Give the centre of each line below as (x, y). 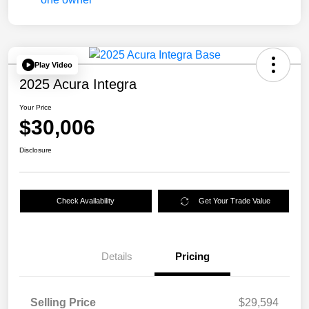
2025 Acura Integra (78, 84)
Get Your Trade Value (235, 201)
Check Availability (86, 201)
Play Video (53, 64)
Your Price (36, 108)
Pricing (192, 257)
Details (117, 257)
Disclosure (36, 150)
